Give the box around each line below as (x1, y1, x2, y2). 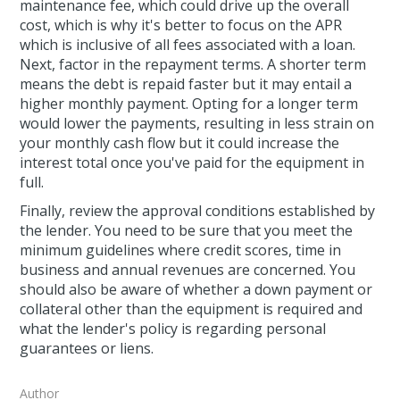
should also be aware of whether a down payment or (20, 279, 373, 300)
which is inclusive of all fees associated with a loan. (20, 35, 356, 55)
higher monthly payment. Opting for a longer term (20, 94, 359, 114)
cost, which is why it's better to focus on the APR (20, 15, 343, 36)
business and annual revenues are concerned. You (20, 260, 356, 280)
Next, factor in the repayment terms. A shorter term (20, 54, 367, 75)
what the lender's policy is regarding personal (20, 319, 327, 339)
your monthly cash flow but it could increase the (20, 133, 340, 154)
